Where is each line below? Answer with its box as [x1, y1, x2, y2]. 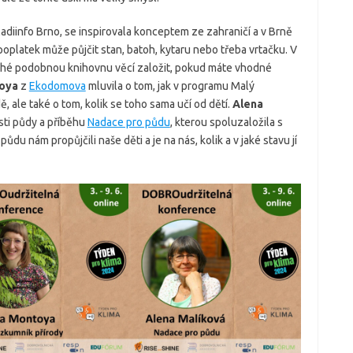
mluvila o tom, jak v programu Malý [85, 80, 255, 93]
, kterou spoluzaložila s [169, 116, 283, 129]
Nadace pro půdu [87, 116, 170, 129]
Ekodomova [28, 80, 86, 93]
